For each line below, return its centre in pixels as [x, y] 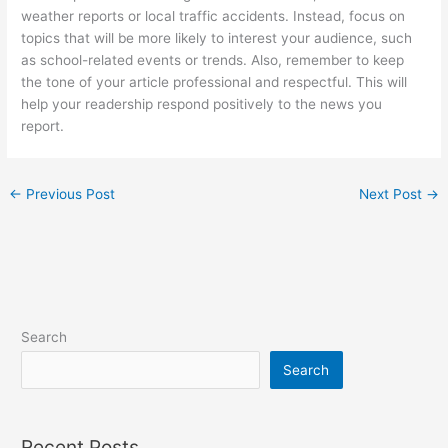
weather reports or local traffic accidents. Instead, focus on [213, 16]
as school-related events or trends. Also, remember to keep [213, 60]
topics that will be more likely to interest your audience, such [217, 38]
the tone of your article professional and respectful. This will [214, 82]
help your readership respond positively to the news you [202, 104]
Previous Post [69, 194]
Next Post [392, 194]
